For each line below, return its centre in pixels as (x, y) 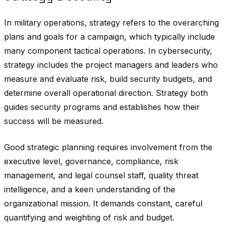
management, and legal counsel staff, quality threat (101, 175)
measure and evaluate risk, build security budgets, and (108, 79)
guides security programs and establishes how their (102, 107)
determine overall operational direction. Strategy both (106, 93)
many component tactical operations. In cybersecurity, (108, 51)
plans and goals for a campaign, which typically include (109, 37)
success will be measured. (54, 121)
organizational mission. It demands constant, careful (103, 203)
